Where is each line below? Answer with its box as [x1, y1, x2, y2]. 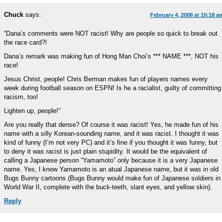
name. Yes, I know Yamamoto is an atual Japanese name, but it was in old [3, 166, 219, 173]
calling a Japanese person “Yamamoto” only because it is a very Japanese [3, 157, 218, 164]
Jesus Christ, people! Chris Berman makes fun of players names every [3, 75, 208, 83]
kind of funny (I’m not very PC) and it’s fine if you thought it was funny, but [3, 139, 218, 146]
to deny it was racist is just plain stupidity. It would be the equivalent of [3, 148, 207, 155]
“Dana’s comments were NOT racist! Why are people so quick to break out [3, 30, 218, 37]
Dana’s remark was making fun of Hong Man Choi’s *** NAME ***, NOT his [3, 53, 219, 60]
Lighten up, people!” [3, 107, 60, 114]
